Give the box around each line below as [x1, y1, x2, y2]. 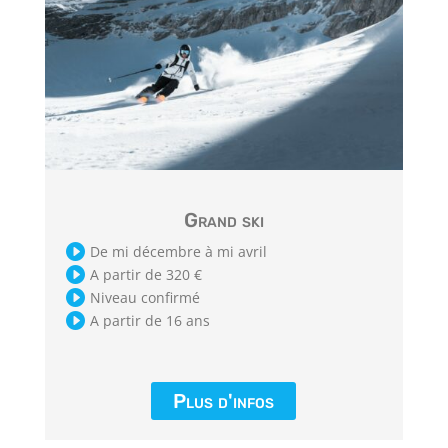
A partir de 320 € [89, 264, 202, 284]
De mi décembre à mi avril [89, 241, 267, 261]
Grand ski [183, 207, 264, 232]
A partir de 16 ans [89, 310, 210, 330]
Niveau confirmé [89, 287, 200, 307]
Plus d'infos [173, 388, 275, 413]
